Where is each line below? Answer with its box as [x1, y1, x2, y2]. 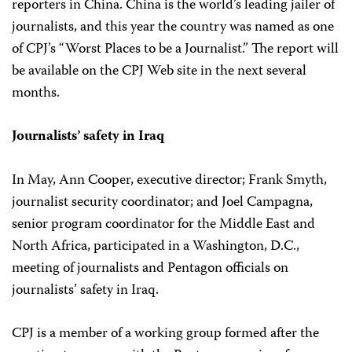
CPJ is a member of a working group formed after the [12, 322, 319, 346]
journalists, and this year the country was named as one [12, 16, 334, 39]
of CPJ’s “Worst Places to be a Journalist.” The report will [12, 38, 339, 61]
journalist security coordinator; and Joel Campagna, [12, 191, 313, 214]
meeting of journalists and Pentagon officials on [12, 257, 288, 280]
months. [12, 82, 60, 105]
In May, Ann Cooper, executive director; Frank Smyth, [12, 169, 327, 192]
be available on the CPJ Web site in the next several [12, 60, 306, 83]
